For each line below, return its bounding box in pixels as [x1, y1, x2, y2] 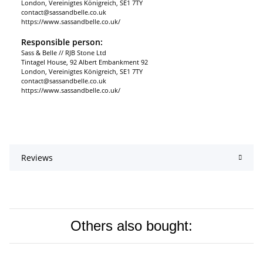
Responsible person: [21, 36, 103, 48]
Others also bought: [70, 218, 193, 234]
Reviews [21, 152, 53, 164]
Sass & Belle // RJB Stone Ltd [21, 48, 106, 58]
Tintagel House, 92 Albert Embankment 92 [21, 58, 148, 67]
